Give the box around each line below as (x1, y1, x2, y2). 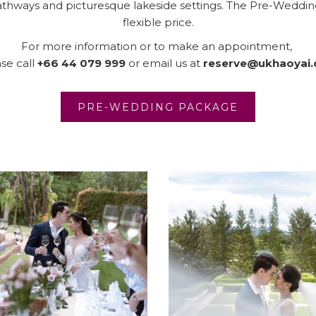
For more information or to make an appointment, (21, 39, 295, 53)
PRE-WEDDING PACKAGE (78, 101, 238, 114)
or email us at (126, 56, 203, 70)
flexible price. (122, 16, 194, 29)
